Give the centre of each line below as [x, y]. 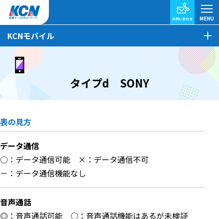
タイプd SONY [109, 83]
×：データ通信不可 [117, 159]
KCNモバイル [31, 36]
